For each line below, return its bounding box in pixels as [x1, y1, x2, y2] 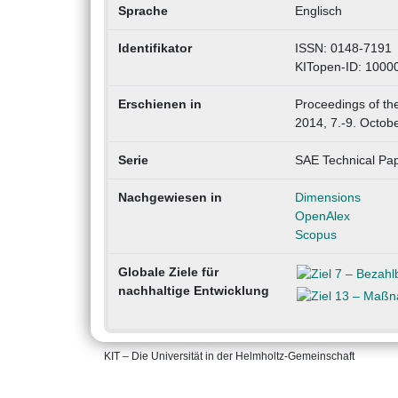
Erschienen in [117, 97, 202, 112]
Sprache [117, 4, 168, 19]
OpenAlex [294, 209, 350, 224]
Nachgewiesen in [117, 190, 222, 205]
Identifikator [117, 41, 192, 56]
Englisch [294, 4, 342, 19]
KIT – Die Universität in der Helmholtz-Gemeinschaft [104, 350, 354, 363]
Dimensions [294, 190, 361, 205]
